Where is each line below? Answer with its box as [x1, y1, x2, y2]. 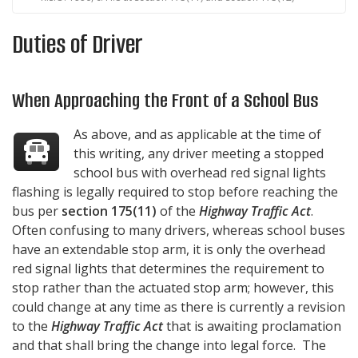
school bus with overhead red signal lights [74, 164, 327, 182]
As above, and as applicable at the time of [74, 125, 322, 144]
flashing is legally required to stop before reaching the [12, 183, 338, 201]
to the [12, 317, 51, 336]
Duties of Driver [12, 27, 143, 62]
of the [157, 202, 199, 221]
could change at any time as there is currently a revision [12, 298, 345, 316]
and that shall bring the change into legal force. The [12, 336, 326, 355]
